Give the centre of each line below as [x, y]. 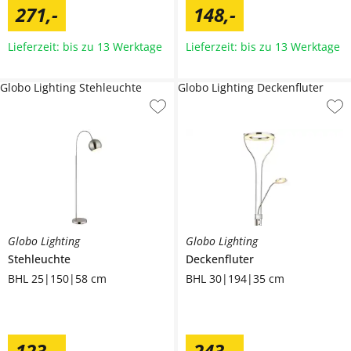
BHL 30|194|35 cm [235, 278]
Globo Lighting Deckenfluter [250, 87]
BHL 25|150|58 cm [57, 278]
